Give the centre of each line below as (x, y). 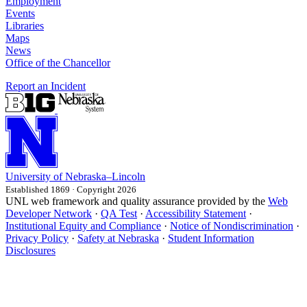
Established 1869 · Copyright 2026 (71, 190)
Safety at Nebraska (118, 238)
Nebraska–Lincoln (105, 177)
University (28, 177)
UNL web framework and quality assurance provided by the (137, 201)
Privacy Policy (37, 238)
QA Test (119, 214)
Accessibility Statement (196, 214)
